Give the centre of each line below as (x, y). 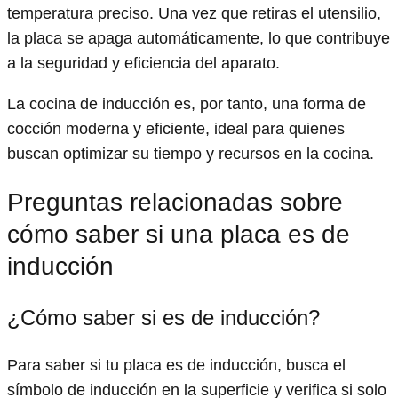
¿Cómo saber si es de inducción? (163, 318)
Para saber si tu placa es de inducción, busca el (176, 366)
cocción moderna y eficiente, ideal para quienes (176, 129)
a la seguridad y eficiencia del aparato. (143, 64)
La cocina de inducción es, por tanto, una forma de (187, 104)
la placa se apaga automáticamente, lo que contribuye (199, 39)
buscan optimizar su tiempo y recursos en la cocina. (191, 154)
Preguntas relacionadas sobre (175, 203)
